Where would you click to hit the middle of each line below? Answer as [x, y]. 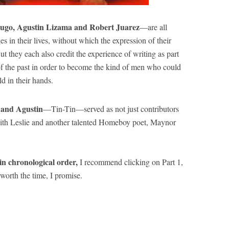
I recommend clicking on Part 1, [130, 162]
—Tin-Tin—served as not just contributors [111, 109]
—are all [153, 27]
